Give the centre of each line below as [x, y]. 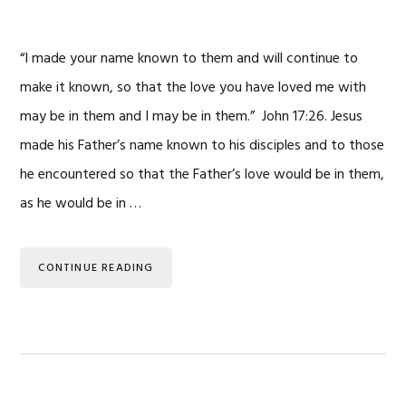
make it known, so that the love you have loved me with [193, 88]
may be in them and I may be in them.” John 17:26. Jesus [192, 117]
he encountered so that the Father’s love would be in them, [203, 175]
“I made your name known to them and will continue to [189, 59]
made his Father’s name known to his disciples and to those [203, 146]
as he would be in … [81, 204]
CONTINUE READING [96, 268]
